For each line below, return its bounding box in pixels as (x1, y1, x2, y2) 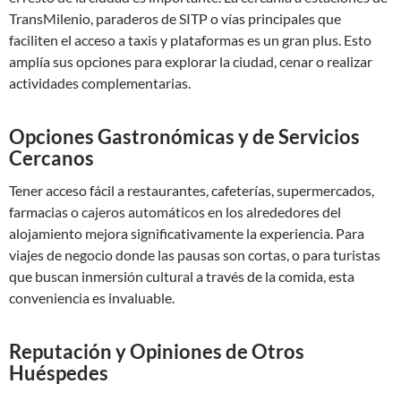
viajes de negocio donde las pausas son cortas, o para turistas (9, 246, 380, 263)
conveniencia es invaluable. (9, 289, 175, 306)
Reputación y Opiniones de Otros (9, 339, 304, 363)
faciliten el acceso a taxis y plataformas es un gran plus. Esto (9, 31, 371, 48)
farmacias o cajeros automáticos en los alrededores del (9, 203, 341, 220)
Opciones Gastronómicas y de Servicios (9, 124, 360, 149)
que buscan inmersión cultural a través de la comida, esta (9, 268, 354, 285)
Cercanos (9, 146, 94, 170)
